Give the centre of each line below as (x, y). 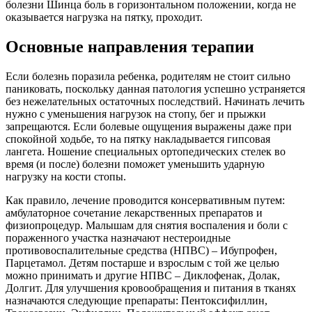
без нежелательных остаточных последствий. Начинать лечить (155, 102)
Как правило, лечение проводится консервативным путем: (145, 201)
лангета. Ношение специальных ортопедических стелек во (146, 152)
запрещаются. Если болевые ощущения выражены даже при (149, 127)
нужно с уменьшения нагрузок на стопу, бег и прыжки (136, 114)
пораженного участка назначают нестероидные (118, 238)
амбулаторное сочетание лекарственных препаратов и (134, 213)
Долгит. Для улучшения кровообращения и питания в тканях (151, 288)
